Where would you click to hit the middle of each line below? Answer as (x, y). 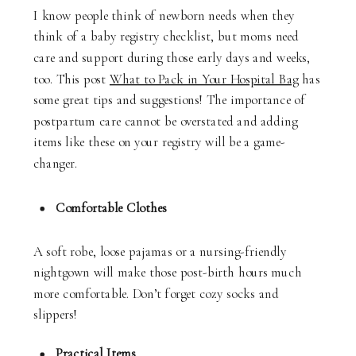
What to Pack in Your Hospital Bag (204, 79)
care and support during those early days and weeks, (172, 58)
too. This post (72, 79)
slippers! (56, 315)
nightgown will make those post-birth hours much (168, 272)
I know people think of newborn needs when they (164, 15)
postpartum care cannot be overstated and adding (165, 121)
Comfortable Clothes (111, 208)
